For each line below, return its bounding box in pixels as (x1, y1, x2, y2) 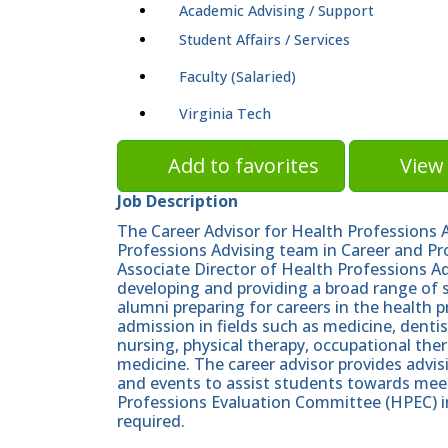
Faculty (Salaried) (179, 66, 296, 86)
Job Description (117, 189, 238, 212)
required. (117, 409, 185, 432)
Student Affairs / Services (179, 29, 350, 49)
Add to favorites (168, 151, 319, 179)
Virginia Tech (179, 103, 271, 123)
